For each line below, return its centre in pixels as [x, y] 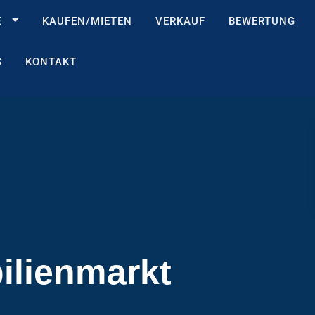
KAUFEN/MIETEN [87, 21]
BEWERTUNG [262, 21]
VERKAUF [180, 21]
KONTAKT [51, 62]
